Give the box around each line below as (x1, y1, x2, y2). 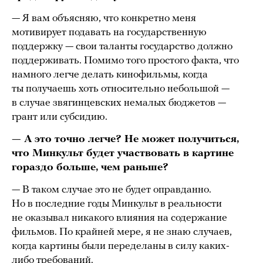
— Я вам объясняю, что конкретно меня (12, 12, 196, 24)
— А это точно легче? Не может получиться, (12, 133, 239, 145)
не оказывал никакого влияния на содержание (12, 212, 227, 224)
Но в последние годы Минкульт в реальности (12, 198, 222, 210)
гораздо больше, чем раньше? (12, 161, 168, 173)
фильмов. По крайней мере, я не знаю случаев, (12, 226, 232, 238)
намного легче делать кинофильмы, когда (12, 69, 208, 80)
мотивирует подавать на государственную (12, 26, 207, 38)
